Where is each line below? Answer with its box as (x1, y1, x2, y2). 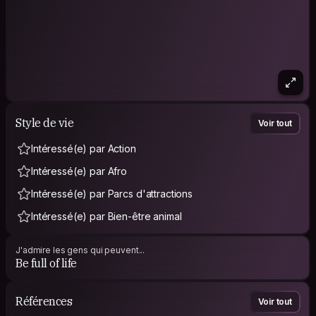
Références (16, 294, 73, 309)
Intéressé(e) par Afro (31, 164, 128, 177)
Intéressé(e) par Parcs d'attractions (31, 187, 193, 200)
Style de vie (16, 116, 74, 130)
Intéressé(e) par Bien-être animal (31, 209, 182, 222)
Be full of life (16, 255, 77, 270)
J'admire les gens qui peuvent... (16, 244, 145, 255)
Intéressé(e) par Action (31, 142, 136, 154)
